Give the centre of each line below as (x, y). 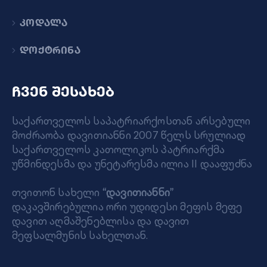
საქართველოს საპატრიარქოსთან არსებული (131, 121)
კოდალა (44, 23)
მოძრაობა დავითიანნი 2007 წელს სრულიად (129, 135)
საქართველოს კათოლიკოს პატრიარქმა (119, 150)
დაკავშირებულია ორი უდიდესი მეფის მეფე (127, 207)
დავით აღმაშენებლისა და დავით (101, 221)
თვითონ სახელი (57, 193)
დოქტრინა (50, 50)
